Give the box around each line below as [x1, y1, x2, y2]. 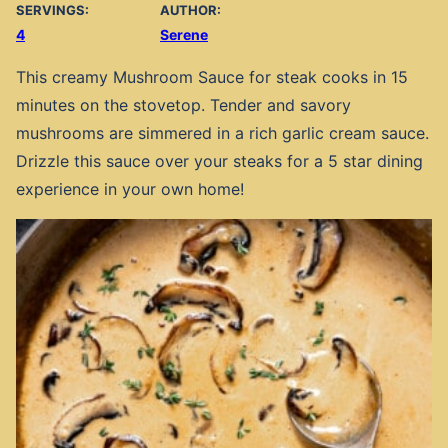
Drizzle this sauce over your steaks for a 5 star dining [16, 150, 423, 171]
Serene [160, 25, 208, 43]
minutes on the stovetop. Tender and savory [16, 94, 351, 115]
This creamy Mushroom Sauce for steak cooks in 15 [16, 66, 408, 87]
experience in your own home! [16, 178, 244, 199]
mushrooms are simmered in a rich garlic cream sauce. [16, 122, 429, 143]
